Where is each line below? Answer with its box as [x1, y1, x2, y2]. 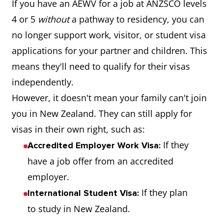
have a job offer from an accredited [27, 155, 173, 167]
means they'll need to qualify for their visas [12, 60, 190, 73]
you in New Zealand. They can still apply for [12, 108, 192, 120]
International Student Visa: [27, 188, 139, 199]
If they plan [139, 187, 188, 199]
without [38, 13, 69, 26]
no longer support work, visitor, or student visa [12, 29, 206, 41]
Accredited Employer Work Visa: [27, 140, 161, 151]
